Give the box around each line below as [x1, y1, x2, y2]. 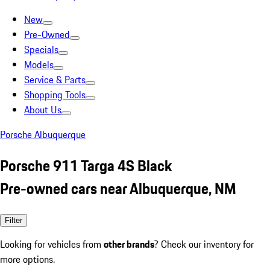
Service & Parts [24, 72, 86, 87]
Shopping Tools [24, 87, 86, 102]
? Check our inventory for [154, 236, 254, 251]
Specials [24, 42, 58, 57]
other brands [104, 236, 154, 251]
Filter [5, 215, 22, 225]
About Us [24, 102, 61, 117]
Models [24, 57, 54, 72]
